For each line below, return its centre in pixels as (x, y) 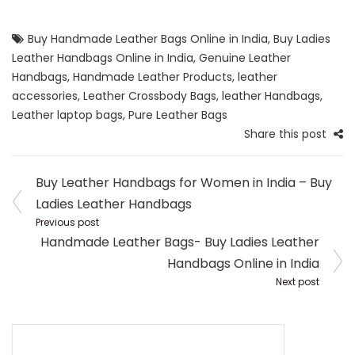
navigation (66, 204)
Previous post (67, 223)
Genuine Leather (245, 58)
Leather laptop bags (67, 115)
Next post (298, 282)
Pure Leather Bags (178, 115)
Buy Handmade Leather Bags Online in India (148, 39)
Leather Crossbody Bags (150, 96)
